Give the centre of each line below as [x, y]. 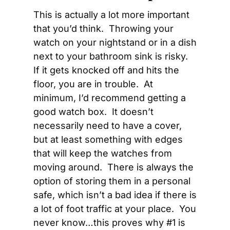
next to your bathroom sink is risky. [112, 56]
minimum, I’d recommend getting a [110, 98]
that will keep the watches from [103, 153]
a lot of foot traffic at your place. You [115, 209]
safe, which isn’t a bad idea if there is [115, 195]
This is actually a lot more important [111, 15]
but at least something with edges [108, 139]
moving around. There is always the [113, 167]
